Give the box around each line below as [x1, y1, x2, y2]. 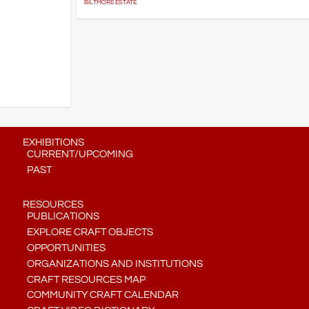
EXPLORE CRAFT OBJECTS [22, 227, 153, 238]
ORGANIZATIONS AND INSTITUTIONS [22, 258, 203, 269]
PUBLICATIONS [22, 211, 99, 222]
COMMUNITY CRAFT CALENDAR [22, 290, 179, 301]
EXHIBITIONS [22, 137, 84, 148]
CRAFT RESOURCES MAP [22, 274, 146, 285]
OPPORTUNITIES [22, 243, 106, 254]
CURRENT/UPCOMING [22, 149, 133, 160]
